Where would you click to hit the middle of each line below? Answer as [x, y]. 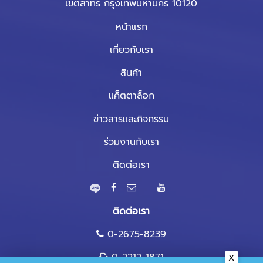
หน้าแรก [131, 27]
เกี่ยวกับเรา [131, 50]
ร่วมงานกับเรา [131, 142]
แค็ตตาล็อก [131, 96]
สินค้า [131, 73]
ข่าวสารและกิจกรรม [131, 119]
